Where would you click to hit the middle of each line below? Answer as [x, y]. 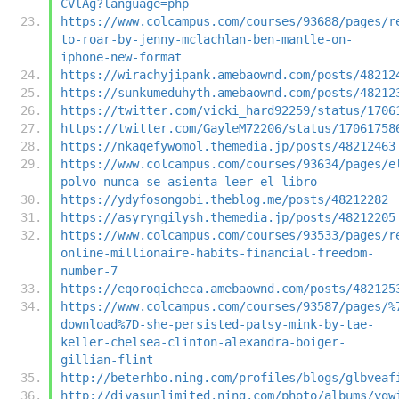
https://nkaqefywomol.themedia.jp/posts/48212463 [228, 146]
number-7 [89, 270]
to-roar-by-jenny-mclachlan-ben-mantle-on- [207, 39]
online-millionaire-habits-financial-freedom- [217, 252]
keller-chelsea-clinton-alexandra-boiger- [203, 342]
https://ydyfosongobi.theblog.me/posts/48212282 [224, 199]
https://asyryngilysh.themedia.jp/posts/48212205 [228, 217]
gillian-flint [107, 359]
